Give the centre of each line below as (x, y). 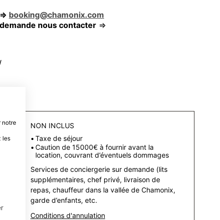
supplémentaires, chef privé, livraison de (95, 179)
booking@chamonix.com (56, 15)
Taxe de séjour (59, 138)
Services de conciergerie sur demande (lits (99, 169)
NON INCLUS (52, 125)
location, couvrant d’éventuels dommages (103, 155)
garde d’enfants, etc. (64, 200)
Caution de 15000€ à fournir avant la (95, 147)
